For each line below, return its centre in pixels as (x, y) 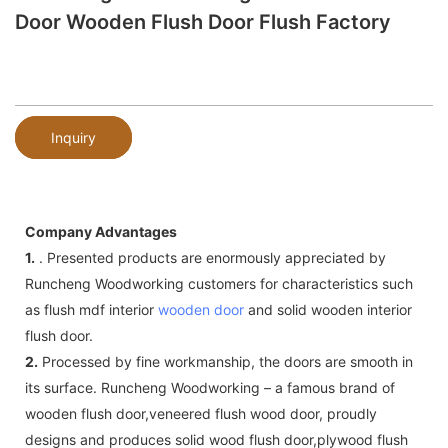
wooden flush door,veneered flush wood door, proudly (201, 413)
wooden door (201, 309)
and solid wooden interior (328, 309)
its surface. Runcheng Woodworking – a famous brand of (210, 387)
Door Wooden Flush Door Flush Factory (203, 22)
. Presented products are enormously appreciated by (210, 257)
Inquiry (73, 137)
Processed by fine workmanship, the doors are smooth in (225, 361)
